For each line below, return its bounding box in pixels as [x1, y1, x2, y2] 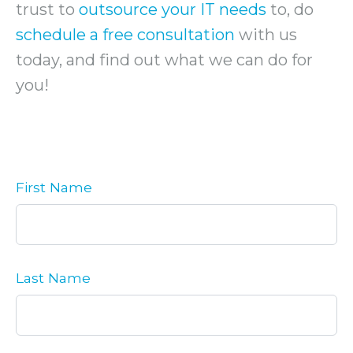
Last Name [16, 269, 91, 286]
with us [235, 24, 297, 44]
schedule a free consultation [16, 24, 235, 44]
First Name [16, 178, 92, 195]
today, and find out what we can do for [16, 50, 313, 69]
